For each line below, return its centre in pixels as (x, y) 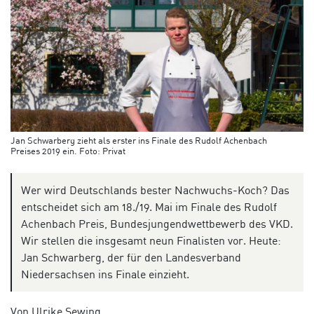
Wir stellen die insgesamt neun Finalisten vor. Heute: (151, 241)
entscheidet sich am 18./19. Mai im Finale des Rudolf (149, 207)
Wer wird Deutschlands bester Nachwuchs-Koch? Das (155, 190)
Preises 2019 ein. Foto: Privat (68, 150)
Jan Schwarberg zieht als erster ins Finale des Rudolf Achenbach (139, 140)
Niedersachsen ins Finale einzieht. (105, 274)
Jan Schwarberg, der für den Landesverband (131, 258)
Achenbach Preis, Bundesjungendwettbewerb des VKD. (157, 224)
